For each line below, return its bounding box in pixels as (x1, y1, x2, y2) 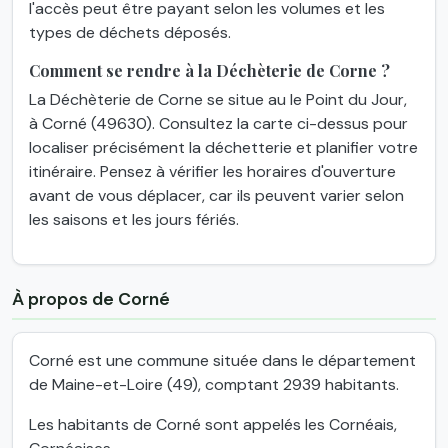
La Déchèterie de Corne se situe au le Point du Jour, (29, 88, 407, 110)
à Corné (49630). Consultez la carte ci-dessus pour (29, 112, 408, 134)
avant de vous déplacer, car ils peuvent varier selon (29, 184, 404, 206)
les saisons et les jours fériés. (29, 208, 239, 230)
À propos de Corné (12, 287, 170, 310)
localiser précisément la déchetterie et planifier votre (29, 136, 418, 158)
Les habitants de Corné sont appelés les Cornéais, (29, 413, 397, 435)
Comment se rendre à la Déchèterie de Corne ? (29, 59, 390, 81)
